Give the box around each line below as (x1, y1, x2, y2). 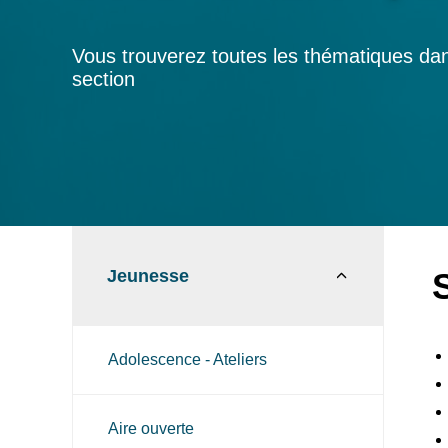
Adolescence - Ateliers (108, 351, 267, 368)
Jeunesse (107, 266, 189, 286)
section (72, 68, 135, 90)
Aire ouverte (108, 420, 194, 437)
